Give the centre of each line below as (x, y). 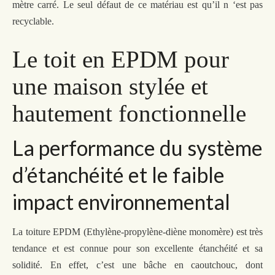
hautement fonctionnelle (129, 113)
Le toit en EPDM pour (121, 59)
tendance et (38, 248)
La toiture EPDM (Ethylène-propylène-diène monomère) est (131, 231)
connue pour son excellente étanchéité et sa (171, 248)
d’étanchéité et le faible (118, 174)
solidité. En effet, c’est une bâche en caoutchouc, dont (137, 265)
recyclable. (33, 21)
